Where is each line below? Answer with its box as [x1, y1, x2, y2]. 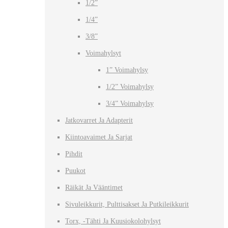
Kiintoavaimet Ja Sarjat [65, 133, 132, 141]
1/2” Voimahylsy [106, 82, 154, 91]
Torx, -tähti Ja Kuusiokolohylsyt [65, 217, 161, 225]
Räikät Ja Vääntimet [65, 183, 123, 191]
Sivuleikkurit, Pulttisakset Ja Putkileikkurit [65, 200, 189, 208]
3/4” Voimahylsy [106, 99, 154, 107]
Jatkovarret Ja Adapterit [65, 116, 133, 124]
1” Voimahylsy [106, 66, 148, 74]
